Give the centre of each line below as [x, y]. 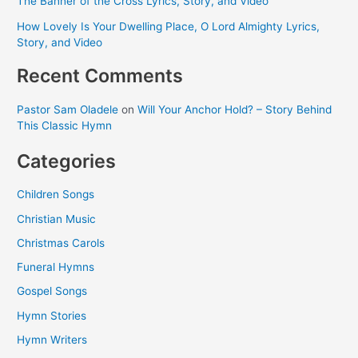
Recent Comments [100, 76]
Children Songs [56, 195]
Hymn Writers [52, 339]
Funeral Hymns [56, 267]
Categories [67, 161]
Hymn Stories [52, 315]
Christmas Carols [61, 243]
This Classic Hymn [65, 125]
